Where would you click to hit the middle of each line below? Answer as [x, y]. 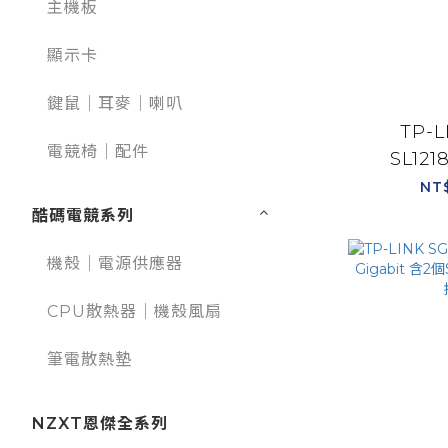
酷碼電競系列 [83, 216]
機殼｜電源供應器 [115, 264]
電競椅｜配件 [98, 152]
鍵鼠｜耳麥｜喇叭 [115, 104]
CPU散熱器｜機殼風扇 [134, 312]
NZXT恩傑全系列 [100, 424]
